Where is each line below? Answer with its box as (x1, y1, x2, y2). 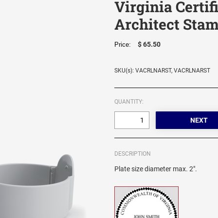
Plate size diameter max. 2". (114, 165, 198, 173)
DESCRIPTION (114, 150, 151, 158)
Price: (114, 41, 135, 49)
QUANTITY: (114, 98, 144, 106)
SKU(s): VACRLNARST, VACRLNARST (114, 67, 211, 74)
